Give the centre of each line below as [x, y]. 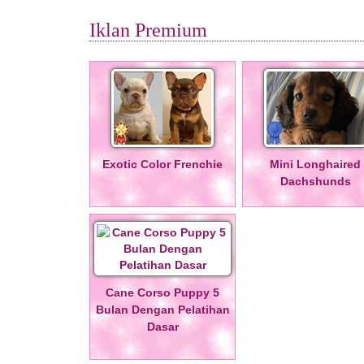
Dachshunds [315, 181]
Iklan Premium [148, 30]
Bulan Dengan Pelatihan [162, 310]
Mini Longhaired [315, 164]
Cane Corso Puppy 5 [162, 292]
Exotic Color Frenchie [162, 164]
